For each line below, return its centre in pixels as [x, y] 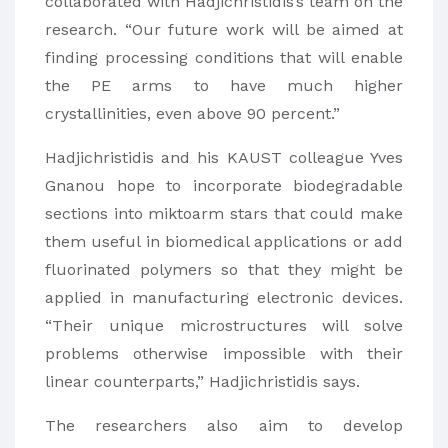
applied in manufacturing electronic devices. [224, 298]
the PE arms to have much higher [224, 86]
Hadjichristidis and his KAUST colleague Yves [224, 158]
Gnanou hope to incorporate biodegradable [224, 186]
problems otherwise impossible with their [224, 354]
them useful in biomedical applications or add [224, 242]
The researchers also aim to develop [224, 426]
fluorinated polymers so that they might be [224, 270]
